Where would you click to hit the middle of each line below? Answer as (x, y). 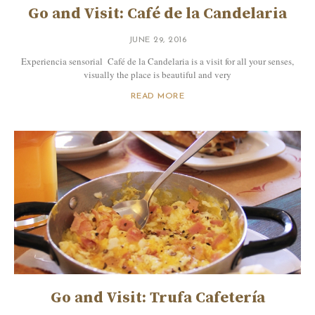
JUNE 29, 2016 (157, 40)
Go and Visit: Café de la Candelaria (157, 14)
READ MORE (157, 97)
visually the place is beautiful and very (157, 75)
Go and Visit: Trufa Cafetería (157, 298)
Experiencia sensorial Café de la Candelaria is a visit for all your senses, (157, 62)
